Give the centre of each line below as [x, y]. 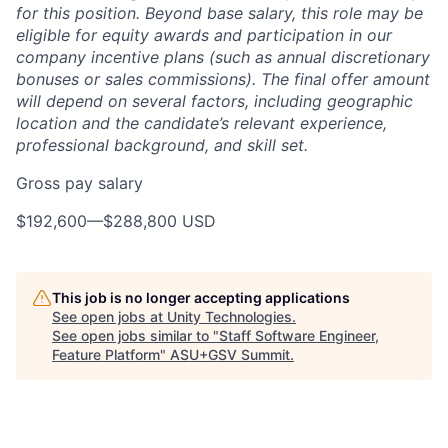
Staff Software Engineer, [299, 335]
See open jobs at [109, 316]
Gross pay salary [79, 182]
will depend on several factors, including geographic [214, 100]
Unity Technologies [229, 316]
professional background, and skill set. [162, 144]
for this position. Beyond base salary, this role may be [219, 12]
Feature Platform [106, 354]
